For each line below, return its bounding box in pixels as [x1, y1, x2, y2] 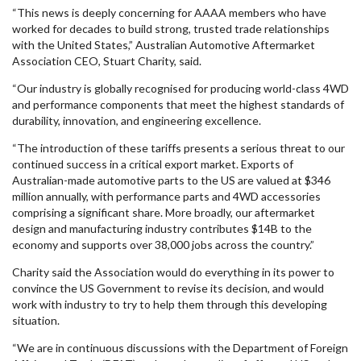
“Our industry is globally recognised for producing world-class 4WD [12, 81, 349, 95]
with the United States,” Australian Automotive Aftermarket [12, 38, 315, 52]
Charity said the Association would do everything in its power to [12, 265, 334, 279]
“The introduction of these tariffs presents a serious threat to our [12, 141, 345, 155]
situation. [12, 313, 60, 327]
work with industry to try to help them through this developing [12, 297, 327, 311]
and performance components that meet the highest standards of [12, 98, 344, 111]
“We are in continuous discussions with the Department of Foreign [12, 341, 348, 355]
